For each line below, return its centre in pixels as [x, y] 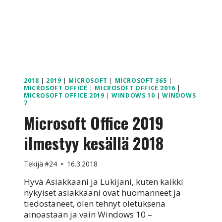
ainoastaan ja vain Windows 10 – [88, 215]
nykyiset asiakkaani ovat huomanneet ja [102, 193]
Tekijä [33, 164]
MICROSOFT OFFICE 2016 [135, 87]
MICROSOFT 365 [141, 80]
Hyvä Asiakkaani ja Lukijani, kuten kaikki [104, 182]
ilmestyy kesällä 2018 [94, 143]
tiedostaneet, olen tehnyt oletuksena [95, 204]
